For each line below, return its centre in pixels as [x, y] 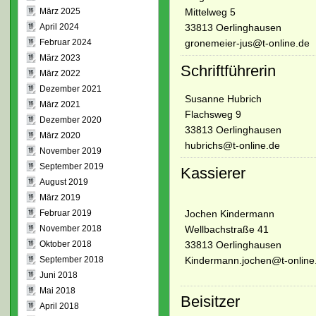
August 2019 [63, 182]
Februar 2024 [65, 42]
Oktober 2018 [65, 244]
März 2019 [60, 197]
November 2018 [70, 229]
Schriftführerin [228, 71]
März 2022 [60, 73]
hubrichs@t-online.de [232, 145]
